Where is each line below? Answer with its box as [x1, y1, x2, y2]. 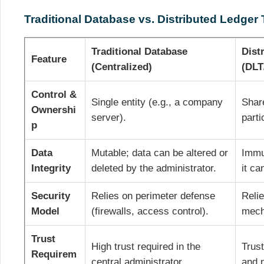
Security [31, 190, 71, 202]
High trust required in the [91, 241, 201, 253]
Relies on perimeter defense [91, 190, 216, 202]
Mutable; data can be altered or [91, 147, 229, 159]
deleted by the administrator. [91, 163, 217, 174]
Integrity [31, 163, 71, 174]
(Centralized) [91, 61, 153, 73]
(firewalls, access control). [91, 206, 209, 217]
